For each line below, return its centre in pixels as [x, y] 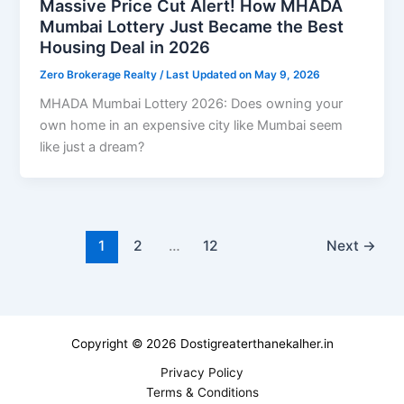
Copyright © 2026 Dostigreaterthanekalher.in [202, 344]
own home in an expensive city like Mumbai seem [192, 126]
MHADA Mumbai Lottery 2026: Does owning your [192, 104]
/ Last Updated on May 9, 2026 [240, 74]
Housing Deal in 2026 [125, 46]
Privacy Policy [202, 373]
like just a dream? [92, 147]
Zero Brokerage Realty [100, 74]
